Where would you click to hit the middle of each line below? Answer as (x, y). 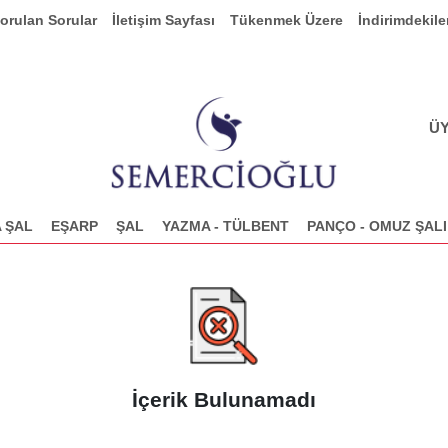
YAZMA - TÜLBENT (225, 226)
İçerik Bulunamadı (224, 400)
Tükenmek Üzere (286, 20)
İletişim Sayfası (163, 20)
